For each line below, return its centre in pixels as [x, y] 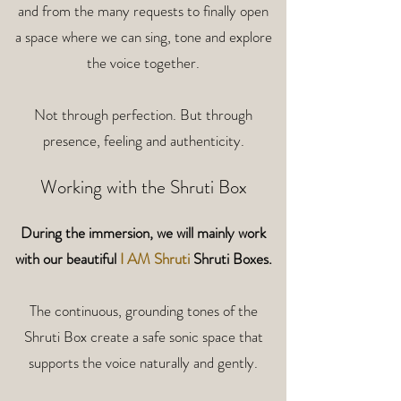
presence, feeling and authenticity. [143, 141]
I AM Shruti [156, 259]
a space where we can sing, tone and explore [143, 37]
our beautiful [81, 259]
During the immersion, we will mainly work [143, 233]
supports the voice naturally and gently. [143, 363]
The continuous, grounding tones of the [143, 311]
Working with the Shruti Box [143, 187]
